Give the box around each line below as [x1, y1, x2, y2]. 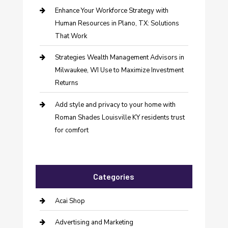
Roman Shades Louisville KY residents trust [54, 112, 185, 122]
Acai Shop [54, 196, 85, 206]
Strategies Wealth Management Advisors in [54, 53, 184, 63]
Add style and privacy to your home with [54, 100, 176, 109]
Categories [93, 171, 135, 181]
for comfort [54, 125, 89, 135]
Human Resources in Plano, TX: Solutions [54, 18, 179, 28]
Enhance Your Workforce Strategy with [54, 6, 168, 15]
